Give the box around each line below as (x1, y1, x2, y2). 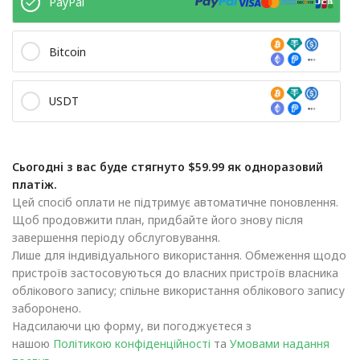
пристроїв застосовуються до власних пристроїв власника (12, 264, 338, 280)
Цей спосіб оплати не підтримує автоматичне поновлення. (12, 194, 338, 210)
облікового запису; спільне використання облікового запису (12, 282, 345, 298)
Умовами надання (227, 335, 329, 351)
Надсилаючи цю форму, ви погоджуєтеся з (12, 317, 252, 333)
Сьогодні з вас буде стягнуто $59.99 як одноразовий (12, 158, 323, 174)
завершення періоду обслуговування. (12, 229, 220, 245)
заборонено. (12, 300, 81, 316)
